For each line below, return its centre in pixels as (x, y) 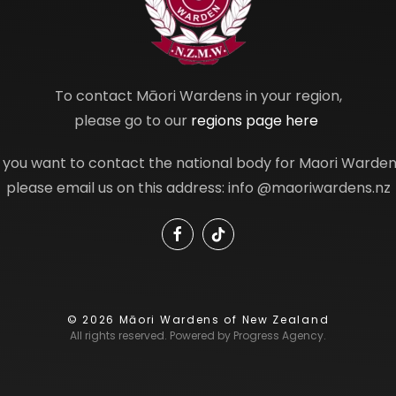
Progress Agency (278, 335)
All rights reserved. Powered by (152, 335)
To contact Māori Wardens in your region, (198, 96)
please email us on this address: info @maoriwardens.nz (198, 188)
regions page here (255, 121)
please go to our (133, 121)
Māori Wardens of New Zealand (222, 320)
